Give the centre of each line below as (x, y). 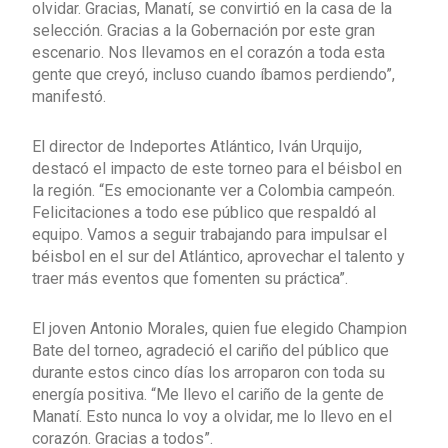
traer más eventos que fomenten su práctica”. (190, 278)
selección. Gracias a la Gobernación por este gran (203, 30)
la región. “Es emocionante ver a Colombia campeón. (213, 190)
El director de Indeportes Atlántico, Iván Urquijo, (197, 146)
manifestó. (69, 96)
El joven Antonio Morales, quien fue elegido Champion (219, 328)
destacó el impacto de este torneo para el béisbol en (217, 168)
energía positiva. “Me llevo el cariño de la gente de (208, 394)
